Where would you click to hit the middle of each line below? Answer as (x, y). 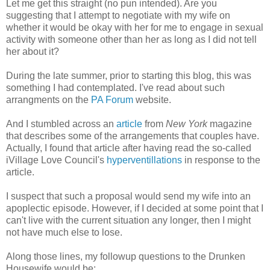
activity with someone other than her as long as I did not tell (131, 40)
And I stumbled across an (61, 124)
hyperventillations (144, 160)
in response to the (221, 160)
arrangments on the (49, 100)
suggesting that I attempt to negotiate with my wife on (118, 16)
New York (187, 124)
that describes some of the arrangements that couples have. (133, 136)
